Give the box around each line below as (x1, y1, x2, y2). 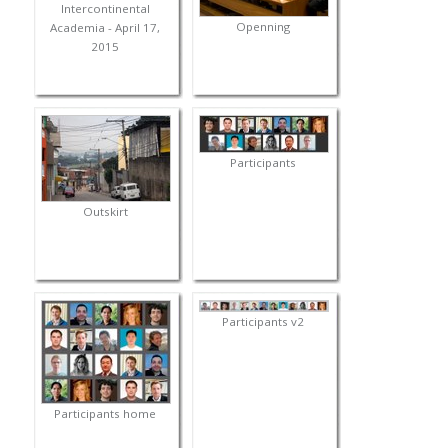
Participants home (54, 406, 157, 422)
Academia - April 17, (50, 20, 161, 36)
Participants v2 (222, 314, 305, 330)
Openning (236, 19, 291, 35)
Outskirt (82, 204, 128, 220)
